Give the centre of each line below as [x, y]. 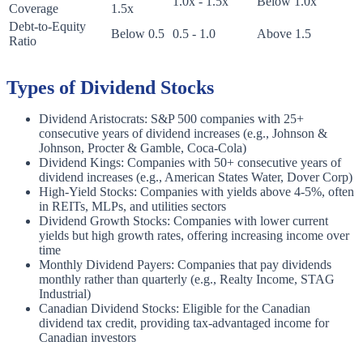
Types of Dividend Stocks [110, 88]
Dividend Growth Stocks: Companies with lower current [184, 221]
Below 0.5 [138, 34]
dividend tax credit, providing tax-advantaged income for [184, 323]
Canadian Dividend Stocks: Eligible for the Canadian [175, 309]
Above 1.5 [284, 34]
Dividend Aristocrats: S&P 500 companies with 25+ [171, 119]
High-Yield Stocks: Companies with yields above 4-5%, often [196, 192]
